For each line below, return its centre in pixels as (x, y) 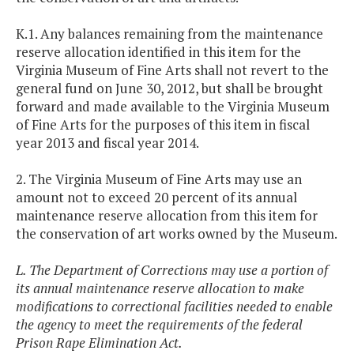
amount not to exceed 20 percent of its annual (156, 198)
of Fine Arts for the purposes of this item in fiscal (163, 125)
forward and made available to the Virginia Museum (173, 107)
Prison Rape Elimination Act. (99, 343)
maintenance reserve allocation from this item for (167, 216)
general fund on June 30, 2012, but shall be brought (169, 88)
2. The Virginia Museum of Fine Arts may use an (159, 179)
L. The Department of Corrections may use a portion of (172, 270)
